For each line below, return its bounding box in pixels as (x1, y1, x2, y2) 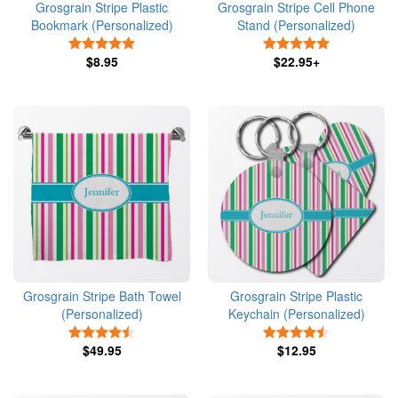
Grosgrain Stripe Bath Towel (22, 287, 181, 305)
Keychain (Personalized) (227, 305, 365, 322)
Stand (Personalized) (237, 16, 355, 34)
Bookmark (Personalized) (30, 16, 173, 34)
